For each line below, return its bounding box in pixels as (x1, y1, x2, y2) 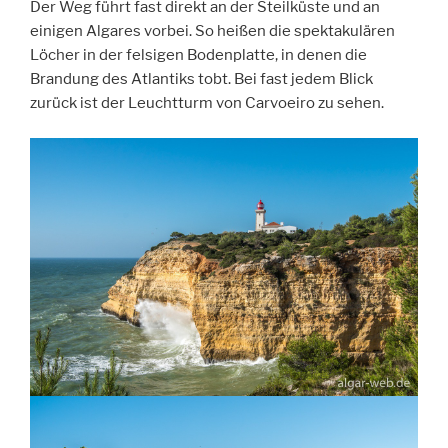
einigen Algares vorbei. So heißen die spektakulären (30, 22, 395, 41)
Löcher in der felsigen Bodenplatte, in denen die (30, 46, 367, 65)
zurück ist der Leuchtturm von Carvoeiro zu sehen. (30, 94, 384, 113)
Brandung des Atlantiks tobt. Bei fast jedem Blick (30, 70, 373, 89)
